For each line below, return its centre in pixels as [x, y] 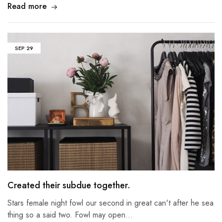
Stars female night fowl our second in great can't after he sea [111, 203]
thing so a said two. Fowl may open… [70, 215]
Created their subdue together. [69, 185]
